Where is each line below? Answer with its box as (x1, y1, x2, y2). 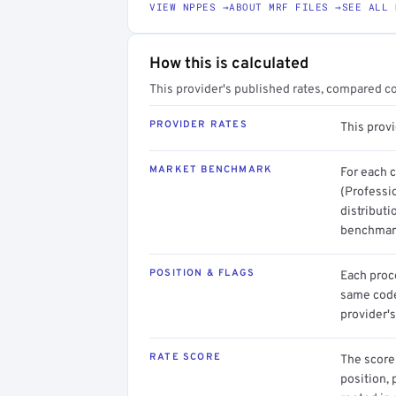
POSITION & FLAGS (149, 266, 255, 279)
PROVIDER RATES (149, 118, 247, 131)
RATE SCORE (149, 350, 221, 363)
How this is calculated (149, 53, 308, 74)
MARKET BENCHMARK (149, 163, 273, 176)
